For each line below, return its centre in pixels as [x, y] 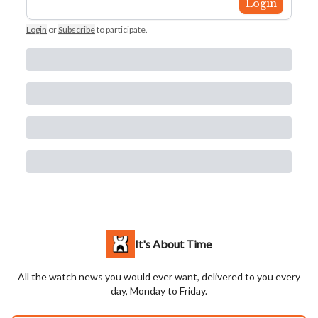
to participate [121, 30]
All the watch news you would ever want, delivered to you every [159, 277]
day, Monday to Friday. [159, 291]
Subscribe [77, 30]
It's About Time [173, 244]
